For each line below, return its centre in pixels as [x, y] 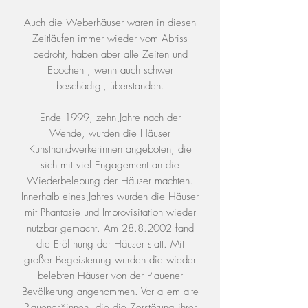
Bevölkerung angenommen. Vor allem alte [110, 291]
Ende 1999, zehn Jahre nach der [110, 118]
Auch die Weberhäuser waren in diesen [110, 23]
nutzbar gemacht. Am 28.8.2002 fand [110, 228]
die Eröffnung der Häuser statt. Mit [110, 244]
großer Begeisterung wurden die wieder [110, 260]
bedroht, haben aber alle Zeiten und [110, 54]
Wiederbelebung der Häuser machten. [110, 181]
